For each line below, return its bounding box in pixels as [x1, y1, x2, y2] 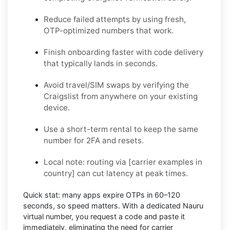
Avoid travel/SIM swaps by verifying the [44, 80, 189, 90]
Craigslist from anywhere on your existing [44, 91, 198, 102]
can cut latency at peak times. [75, 168, 188, 179]
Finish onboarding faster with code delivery [44, 47, 203, 57]
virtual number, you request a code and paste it [23, 212, 185, 221]
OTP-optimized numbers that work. [44, 26, 174, 36]
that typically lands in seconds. [44, 59, 158, 69]
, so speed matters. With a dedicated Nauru [53, 201, 203, 210]
